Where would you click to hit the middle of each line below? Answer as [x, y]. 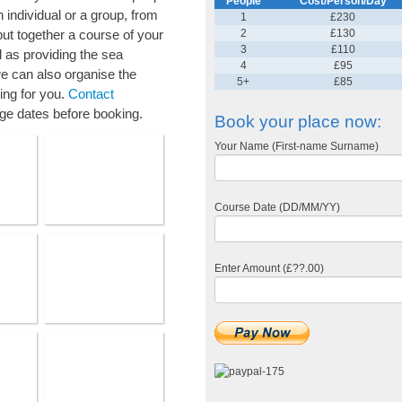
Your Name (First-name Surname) [297, 146]
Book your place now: [298, 122]
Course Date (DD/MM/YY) [277, 207]
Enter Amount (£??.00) [269, 268]
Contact [91, 94]
